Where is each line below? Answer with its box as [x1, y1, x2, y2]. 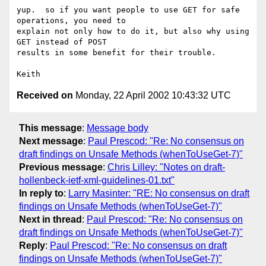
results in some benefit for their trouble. [17, 48, 216, 58]
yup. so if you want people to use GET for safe [17, 5, 240, 15]
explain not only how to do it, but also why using [17, 27, 249, 36]
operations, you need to [17, 16, 126, 26]
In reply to [19, 188, 64, 198]
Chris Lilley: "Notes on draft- [107, 161, 225, 172]
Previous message [19, 161, 103, 172]
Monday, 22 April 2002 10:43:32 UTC [73, 90, 231, 101]
